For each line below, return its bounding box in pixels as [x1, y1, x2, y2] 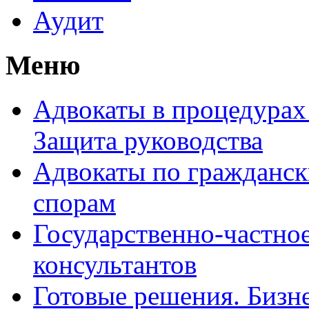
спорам [33, 188, 116, 218]
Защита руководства [33, 126, 263, 156]
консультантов [33, 250, 197, 280]
